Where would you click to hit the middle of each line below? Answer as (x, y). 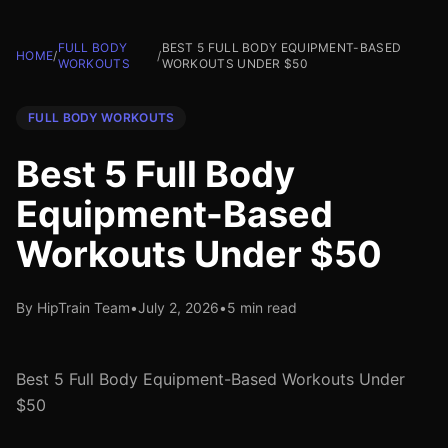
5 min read (262, 307)
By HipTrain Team (73, 307)
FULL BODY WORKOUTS (101, 117)
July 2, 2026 (178, 307)
